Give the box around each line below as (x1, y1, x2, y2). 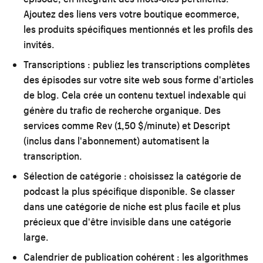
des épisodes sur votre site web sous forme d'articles (23, 73, 254, 86)
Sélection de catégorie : (23, 169, 127, 182)
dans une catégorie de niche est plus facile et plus (23, 200, 241, 213)
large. (23, 230, 49, 243)
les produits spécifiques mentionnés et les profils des (23, 22, 253, 35)
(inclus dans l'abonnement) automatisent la (23, 134, 210, 147)
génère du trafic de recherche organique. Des (23, 103, 221, 116)
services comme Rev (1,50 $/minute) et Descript (23, 119, 230, 131)
